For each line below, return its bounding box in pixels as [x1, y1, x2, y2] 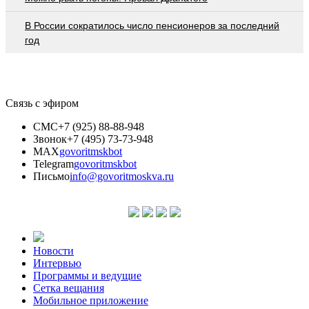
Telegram [33, 157, 74, 170]
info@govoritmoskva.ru [70, 170, 174, 182]
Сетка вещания [33, 281, 104, 294]
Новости [33, 244, 74, 257]
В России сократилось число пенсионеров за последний [25, 19, 279, 31]
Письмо [33, 170, 70, 182]
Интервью [33, 257, 81, 269]
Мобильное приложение [33, 294, 148, 306]
